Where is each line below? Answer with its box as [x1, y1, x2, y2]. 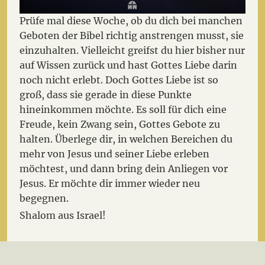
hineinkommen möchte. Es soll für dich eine [20, 103, 227, 115]
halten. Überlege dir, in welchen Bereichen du [20, 132, 233, 145]
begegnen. [20, 192, 69, 204]
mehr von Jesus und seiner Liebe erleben [20, 147, 210, 160]
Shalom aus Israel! [20, 209, 106, 222]
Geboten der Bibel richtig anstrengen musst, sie [20, 29, 244, 41]
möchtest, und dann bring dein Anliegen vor [20, 162, 228, 174]
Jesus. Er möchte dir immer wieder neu [20, 177, 201, 189]
